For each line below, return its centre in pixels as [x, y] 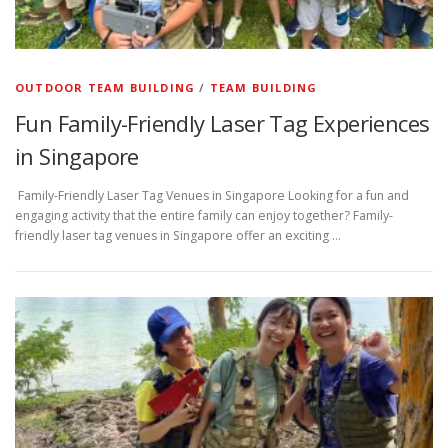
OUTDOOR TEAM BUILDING [105, 88]
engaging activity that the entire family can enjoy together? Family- [204, 216]
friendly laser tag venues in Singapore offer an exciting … [178, 236]
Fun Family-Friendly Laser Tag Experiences [222, 123]
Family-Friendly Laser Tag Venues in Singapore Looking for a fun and [212, 196]
